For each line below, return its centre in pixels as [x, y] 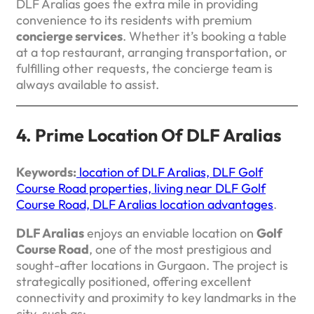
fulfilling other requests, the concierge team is [144, 69]
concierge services [69, 36]
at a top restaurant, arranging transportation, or [152, 53]
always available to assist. [88, 85]
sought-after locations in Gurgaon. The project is [152, 266]
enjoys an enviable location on [170, 233]
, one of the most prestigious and [180, 250]
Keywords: [46, 172]
